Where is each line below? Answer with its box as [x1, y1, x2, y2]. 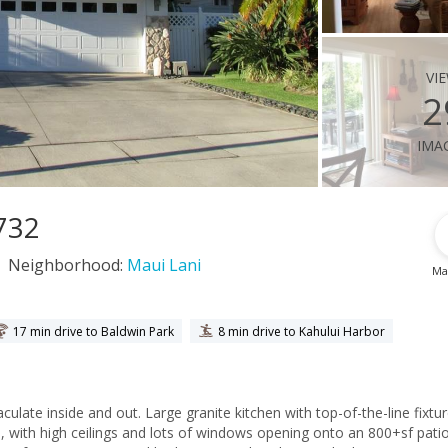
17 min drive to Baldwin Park [13, 322, 174, 340]
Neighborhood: [8, 254, 127, 276]
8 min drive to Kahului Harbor [218, 322, 385, 340]
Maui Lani [127, 254, 201, 276]
